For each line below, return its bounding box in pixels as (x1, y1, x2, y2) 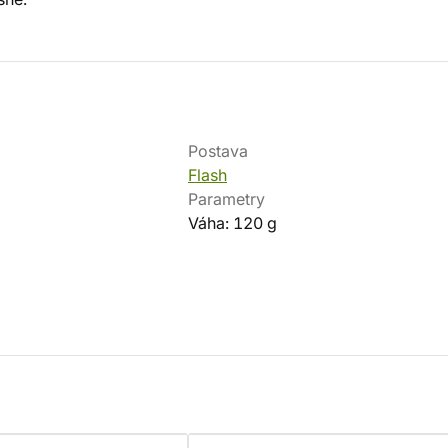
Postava (188, 141, 248, 161)
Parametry (188, 189, 265, 209)
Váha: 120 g (188, 213, 277, 233)
